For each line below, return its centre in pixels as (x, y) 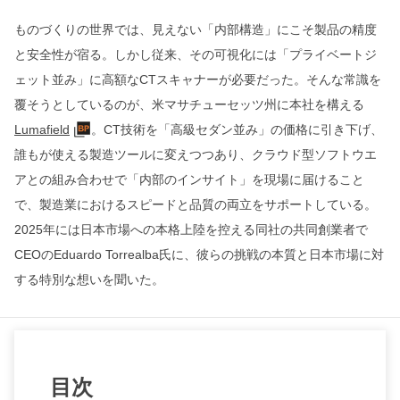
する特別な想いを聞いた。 (89, 280)
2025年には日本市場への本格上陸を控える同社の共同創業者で (191, 230)
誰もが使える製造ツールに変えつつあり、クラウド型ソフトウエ (196, 155)
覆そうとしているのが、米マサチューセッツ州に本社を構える (189, 105)
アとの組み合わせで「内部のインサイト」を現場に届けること (189, 180)
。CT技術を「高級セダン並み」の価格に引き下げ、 (237, 130)
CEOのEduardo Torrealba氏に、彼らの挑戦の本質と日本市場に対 (199, 255)
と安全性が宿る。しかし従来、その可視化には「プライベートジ (196, 55)
